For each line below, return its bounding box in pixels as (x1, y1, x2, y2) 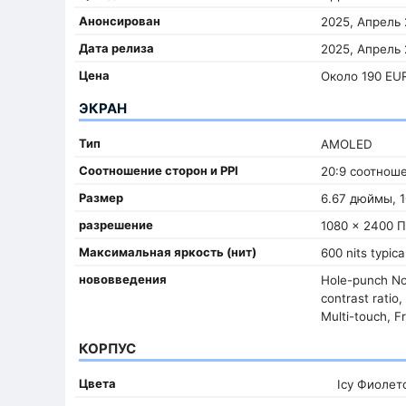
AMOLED (320, 136, 372, 151)
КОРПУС (79, 339, 136, 357)
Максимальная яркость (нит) (79, 244, 256, 259)
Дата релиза (79, 40, 154, 55)
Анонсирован (79, 13, 160, 28)
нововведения (79, 271, 167, 286)
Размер (79, 189, 123, 205)
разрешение (79, 217, 153, 232)
